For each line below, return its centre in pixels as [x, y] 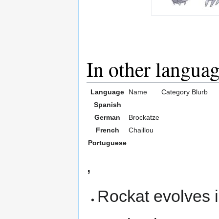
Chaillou [141, 130]
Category [175, 92]
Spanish [107, 104]
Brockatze [144, 117]
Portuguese [107, 142]
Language [107, 92]
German [107, 117]
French [107, 130]
